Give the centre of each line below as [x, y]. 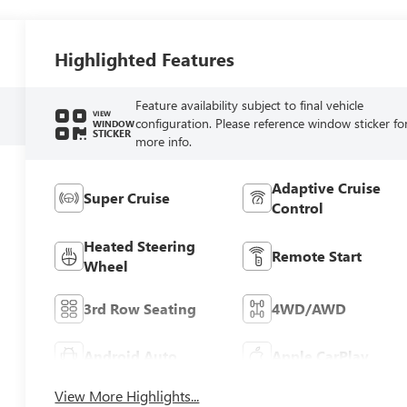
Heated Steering [140, 245]
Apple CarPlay [320, 355]
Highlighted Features [145, 58]
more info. [163, 141]
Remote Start [316, 255]
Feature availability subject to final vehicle [249, 104]
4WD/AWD [308, 308]
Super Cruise [127, 197]
